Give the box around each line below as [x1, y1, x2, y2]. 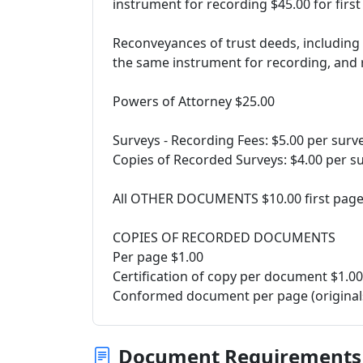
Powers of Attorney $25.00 [113, 92, 275, 110]
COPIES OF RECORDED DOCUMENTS [113, 228, 335, 246]
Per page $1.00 [113, 248, 203, 266]
